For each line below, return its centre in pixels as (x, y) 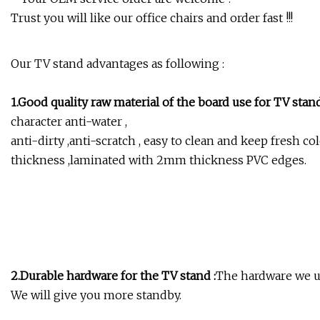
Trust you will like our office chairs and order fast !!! (152, 18)
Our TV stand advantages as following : (117, 64)
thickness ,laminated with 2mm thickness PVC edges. (159, 160)
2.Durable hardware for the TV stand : (113, 276)
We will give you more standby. (96, 295)
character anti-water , (69, 122)
